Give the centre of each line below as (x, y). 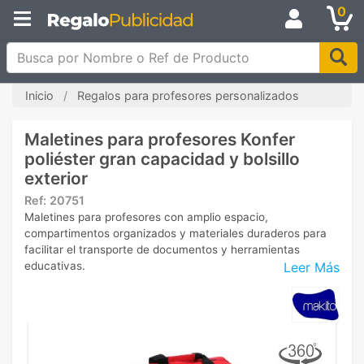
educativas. (55, 266)
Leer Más (312, 267)
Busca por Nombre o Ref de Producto (122, 51)
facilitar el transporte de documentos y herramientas (162, 249)
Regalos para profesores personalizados (188, 95)
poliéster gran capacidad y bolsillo (162, 159)
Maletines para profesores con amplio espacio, (146, 217)
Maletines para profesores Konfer (160, 139)
